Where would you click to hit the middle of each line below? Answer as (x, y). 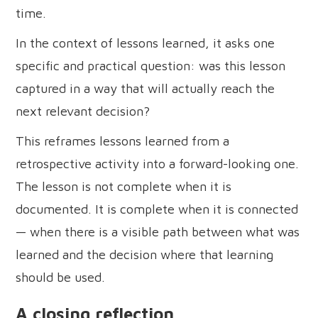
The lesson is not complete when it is (124, 186)
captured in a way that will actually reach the (146, 88)
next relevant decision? (83, 111)
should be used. (61, 277)
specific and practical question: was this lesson (151, 65)
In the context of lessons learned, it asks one (146, 43)
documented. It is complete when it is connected (157, 209)
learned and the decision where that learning (145, 254)
